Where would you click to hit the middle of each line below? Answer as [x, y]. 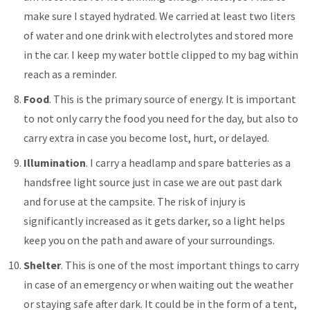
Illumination [55, 162]
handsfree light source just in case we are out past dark [153, 182]
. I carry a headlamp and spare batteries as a [189, 162]
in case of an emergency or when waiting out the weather [159, 284]
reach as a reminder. [71, 74]
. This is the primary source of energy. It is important [173, 99]
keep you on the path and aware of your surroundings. [149, 240]
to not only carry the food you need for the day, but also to [161, 118]
